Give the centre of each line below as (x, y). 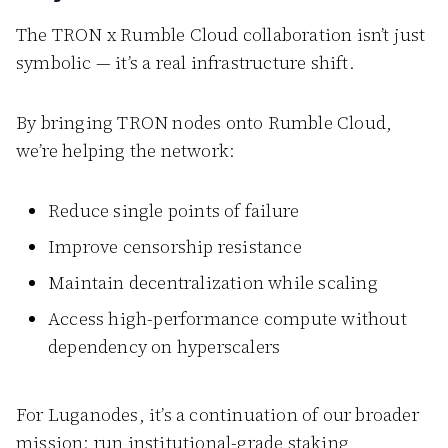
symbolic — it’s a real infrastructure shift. (185, 62)
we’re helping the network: (126, 150)
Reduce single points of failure (174, 210)
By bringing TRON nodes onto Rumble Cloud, (204, 122)
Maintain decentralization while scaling (213, 282)
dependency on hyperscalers (164, 346)
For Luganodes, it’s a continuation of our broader (217, 414)
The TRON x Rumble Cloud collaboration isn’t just (221, 34)
